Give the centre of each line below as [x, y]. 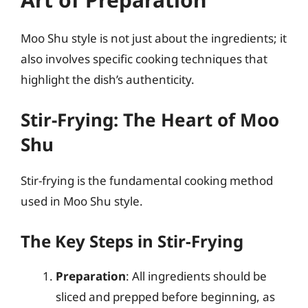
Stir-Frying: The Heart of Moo [150, 120]
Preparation [91, 276]
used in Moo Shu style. [82, 201]
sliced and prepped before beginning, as [165, 296]
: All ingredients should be [196, 276]
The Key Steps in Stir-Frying [132, 241]
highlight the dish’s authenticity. [108, 79]
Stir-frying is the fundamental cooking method [147, 180]
